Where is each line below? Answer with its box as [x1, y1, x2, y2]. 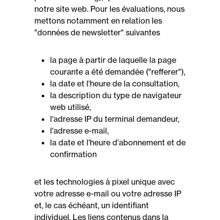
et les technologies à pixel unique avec [34, 177, 175, 187]
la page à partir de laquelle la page [50, 55, 176, 65]
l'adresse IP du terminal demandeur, [50, 114, 179, 124]
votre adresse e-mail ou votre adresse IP [34, 189, 181, 198]
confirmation [50, 149, 97, 159]
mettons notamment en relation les [34, 16, 162, 26]
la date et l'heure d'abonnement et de [50, 137, 186, 147]
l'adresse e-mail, [50, 126, 109, 136]
